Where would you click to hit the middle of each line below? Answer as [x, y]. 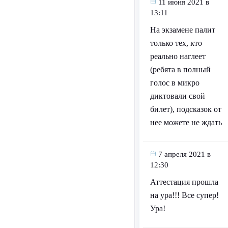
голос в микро [175, 83]
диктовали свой [177, 96]
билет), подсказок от [186, 109]
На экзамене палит [182, 30]
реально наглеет [178, 56]
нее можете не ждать [186, 123]
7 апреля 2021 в [184, 154]
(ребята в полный [180, 70]
